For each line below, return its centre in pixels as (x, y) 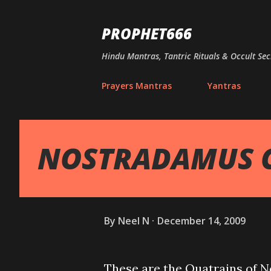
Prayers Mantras (137, 86)
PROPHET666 (147, 34)
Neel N (134, 220)
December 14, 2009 (201, 220)
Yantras (224, 86)
